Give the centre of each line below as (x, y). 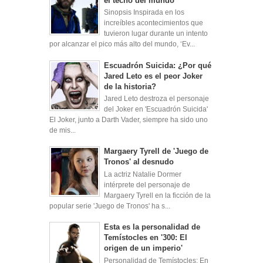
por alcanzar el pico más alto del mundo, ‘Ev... (122, 44)
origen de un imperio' (143, 248)
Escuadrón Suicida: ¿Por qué (157, 65)
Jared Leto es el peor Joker (153, 76)
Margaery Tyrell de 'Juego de (156, 151)
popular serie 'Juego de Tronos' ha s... (110, 206)
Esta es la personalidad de (152, 227)
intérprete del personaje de (147, 185)
